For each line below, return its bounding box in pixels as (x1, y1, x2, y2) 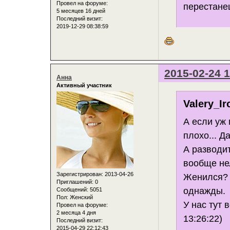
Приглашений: (56, 179, 93, 185)
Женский (68, 194, 93, 201)
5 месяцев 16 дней (56, 8, 105, 14)
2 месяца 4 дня (56, 209, 96, 216)
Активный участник (56, 82, 112, 88)
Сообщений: (56, 186, 88, 193)
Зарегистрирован (56, 171, 102, 178)
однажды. (183, 185, 226, 196)
